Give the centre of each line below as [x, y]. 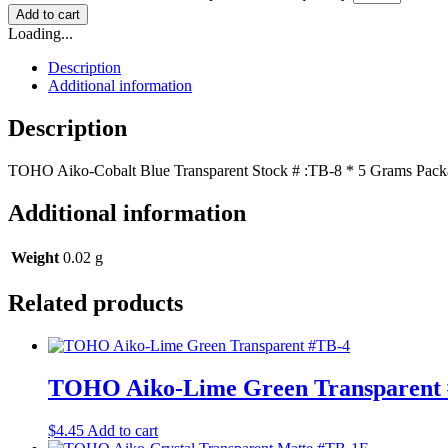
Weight [35, 258]
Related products [95, 303]
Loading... [40, 33]
